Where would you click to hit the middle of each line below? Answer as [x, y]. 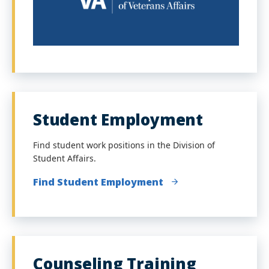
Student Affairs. [65, 158]
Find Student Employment [98, 182]
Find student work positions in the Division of [124, 145]
